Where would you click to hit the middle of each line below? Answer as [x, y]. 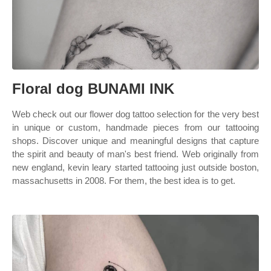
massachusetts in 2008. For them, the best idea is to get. [124, 181]
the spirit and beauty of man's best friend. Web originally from [135, 154]
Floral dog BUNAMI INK [93, 89]
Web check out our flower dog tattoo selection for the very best [135, 114]
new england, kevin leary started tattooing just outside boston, [135, 167]
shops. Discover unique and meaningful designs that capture [135, 141]
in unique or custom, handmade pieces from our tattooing [135, 127]
